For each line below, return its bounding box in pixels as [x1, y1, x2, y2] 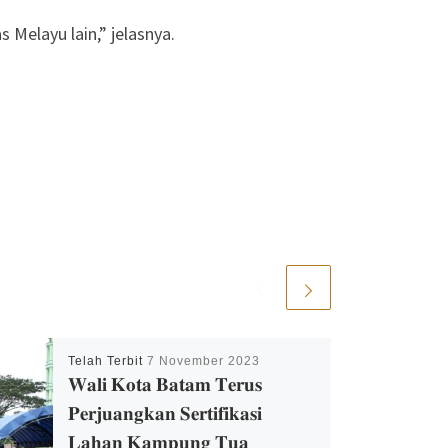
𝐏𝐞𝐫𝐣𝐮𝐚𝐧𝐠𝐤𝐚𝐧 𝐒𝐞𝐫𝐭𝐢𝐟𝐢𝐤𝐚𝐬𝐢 [67, 401, 262, 426]
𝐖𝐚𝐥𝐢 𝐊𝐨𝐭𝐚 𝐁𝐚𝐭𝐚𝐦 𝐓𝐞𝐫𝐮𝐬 [67, 372, 262, 397]
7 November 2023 [146, 354, 260, 369]
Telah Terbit [67, 354, 147, 369]
